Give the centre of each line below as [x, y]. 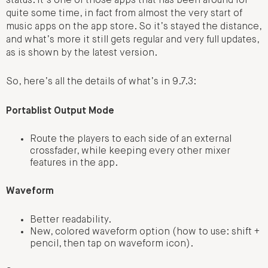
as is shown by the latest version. [82, 53]
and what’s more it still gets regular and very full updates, [133, 40]
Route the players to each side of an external [131, 140]
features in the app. [74, 164]
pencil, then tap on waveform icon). [112, 244]
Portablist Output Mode [60, 111]
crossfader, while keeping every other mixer [130, 152]
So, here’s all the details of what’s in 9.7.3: [101, 82]
